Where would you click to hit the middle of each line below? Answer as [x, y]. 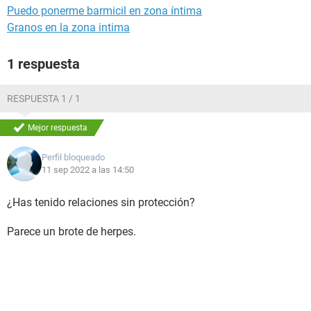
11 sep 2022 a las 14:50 [88, 170]
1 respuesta [43, 64]
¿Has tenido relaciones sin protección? [101, 202]
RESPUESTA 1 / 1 [44, 99]
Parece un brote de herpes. [72, 232]
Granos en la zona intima [68, 27]
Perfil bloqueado [73, 157]
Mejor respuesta [58, 128]
